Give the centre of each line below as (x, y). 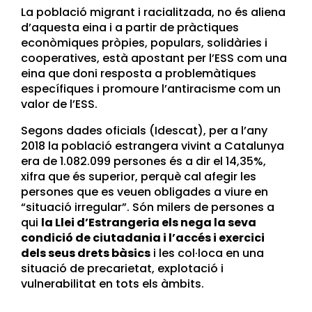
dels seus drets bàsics (86, 253)
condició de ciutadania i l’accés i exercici (143, 237)
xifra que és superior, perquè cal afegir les (139, 176)
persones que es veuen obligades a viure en (145, 192)
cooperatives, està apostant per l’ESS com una (154, 58)
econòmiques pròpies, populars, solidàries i (144, 42)
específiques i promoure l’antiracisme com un (151, 88)
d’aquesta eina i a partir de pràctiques (130, 27)
